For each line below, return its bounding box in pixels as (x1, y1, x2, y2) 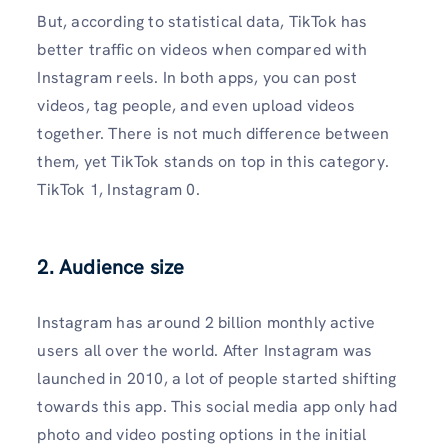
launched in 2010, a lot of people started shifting (37, 367, 397, 389)
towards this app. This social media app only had (37, 395, 397, 417)
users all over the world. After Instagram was (37, 339, 373, 361)
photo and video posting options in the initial (37, 423, 367, 445)
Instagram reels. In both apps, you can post (37, 67, 357, 89)
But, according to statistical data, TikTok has (37, 11, 368, 33)
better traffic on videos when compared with (37, 39, 367, 61)
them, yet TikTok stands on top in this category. (37, 151, 389, 173)
